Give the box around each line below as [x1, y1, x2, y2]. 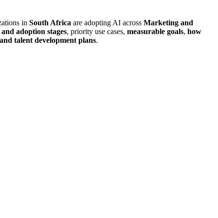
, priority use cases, [67, 27, 125, 36]
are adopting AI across [71, 18, 144, 27]
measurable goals [125, 27, 183, 36]
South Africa [29, 18, 71, 27]
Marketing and [144, 18, 193, 27]
